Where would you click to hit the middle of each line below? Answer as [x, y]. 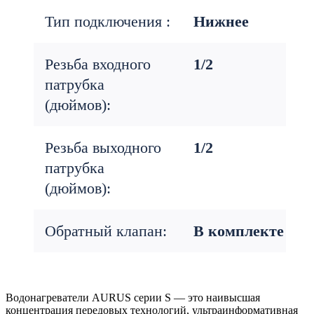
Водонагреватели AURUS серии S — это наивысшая [133, 298]
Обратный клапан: [106, 231]
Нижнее [221, 21]
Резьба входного [98, 64]
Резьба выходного [103, 148]
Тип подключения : [108, 21]
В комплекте [239, 231]
